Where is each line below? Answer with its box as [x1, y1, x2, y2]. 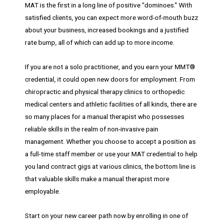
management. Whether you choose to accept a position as [25, 137, 196, 146]
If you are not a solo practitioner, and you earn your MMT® [25, 63, 195, 71]
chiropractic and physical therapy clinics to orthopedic [25, 88, 185, 96]
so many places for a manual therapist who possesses [25, 112, 184, 121]
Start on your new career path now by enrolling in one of [25, 212, 188, 220]
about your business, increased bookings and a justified [25, 26, 189, 34]
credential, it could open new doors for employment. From [25, 75, 195, 84]
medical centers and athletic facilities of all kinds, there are [25, 100, 197, 109]
